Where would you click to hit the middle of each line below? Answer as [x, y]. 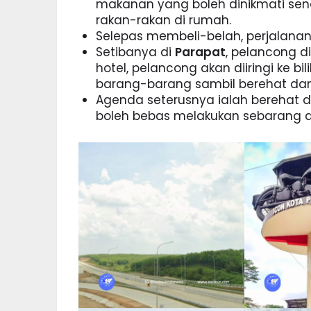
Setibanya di [136, 52]
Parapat [201, 52]
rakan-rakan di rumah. [164, 20]
